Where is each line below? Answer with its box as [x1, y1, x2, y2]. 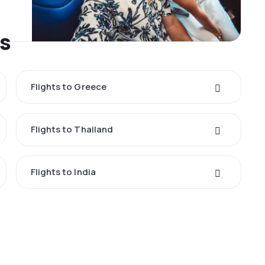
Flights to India [30, 166, 96, 179]
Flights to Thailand [30, 123, 114, 136]
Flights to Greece [30, 80, 106, 93]
